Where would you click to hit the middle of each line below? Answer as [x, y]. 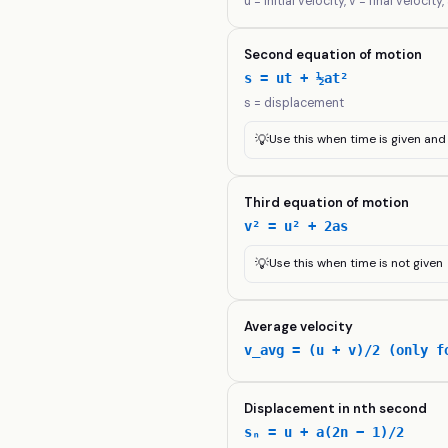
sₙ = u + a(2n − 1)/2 [324, 432]
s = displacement [294, 103]
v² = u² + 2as [296, 226]
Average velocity [299, 326]
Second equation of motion [333, 54]
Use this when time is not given [356, 263]
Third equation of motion [327, 202]
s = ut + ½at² [296, 78]
